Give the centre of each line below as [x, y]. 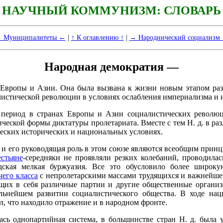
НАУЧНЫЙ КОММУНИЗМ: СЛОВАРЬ [111, 10]
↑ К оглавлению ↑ [97, 38]
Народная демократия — [111, 66]
